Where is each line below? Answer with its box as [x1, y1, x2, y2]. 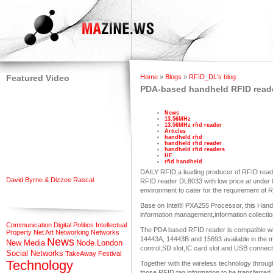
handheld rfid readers [165, 146, 225, 152]
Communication [6, 221, 52, 229]
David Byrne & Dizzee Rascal [6, 176, 94, 183]
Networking [55, 229, 89, 236]
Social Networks [6, 249, 63, 258]
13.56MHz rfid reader [165, 121, 222, 128]
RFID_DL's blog [189, 73, 236, 80]
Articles [165, 127, 186, 134]
